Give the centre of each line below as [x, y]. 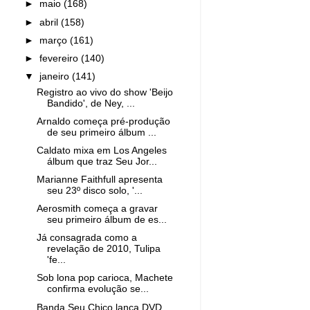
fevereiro [61, 58]
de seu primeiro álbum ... [101, 132]
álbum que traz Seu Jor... [102, 161]
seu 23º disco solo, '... [94, 191]
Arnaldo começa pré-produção [103, 121]
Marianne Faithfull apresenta [99, 180]
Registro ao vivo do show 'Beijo [104, 92]
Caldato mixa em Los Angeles [101, 150]
